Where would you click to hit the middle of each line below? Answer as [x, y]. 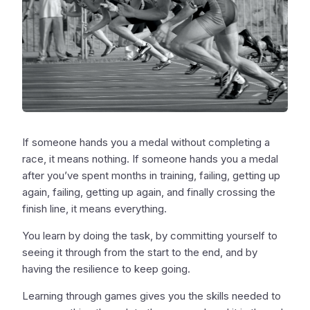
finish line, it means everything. [94, 209]
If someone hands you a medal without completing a [146, 143]
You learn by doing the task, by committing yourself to [150, 236]
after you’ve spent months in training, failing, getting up [151, 176]
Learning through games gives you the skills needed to [152, 296]
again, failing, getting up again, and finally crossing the [149, 192]
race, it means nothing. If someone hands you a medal [150, 159]
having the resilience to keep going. [106, 269]
